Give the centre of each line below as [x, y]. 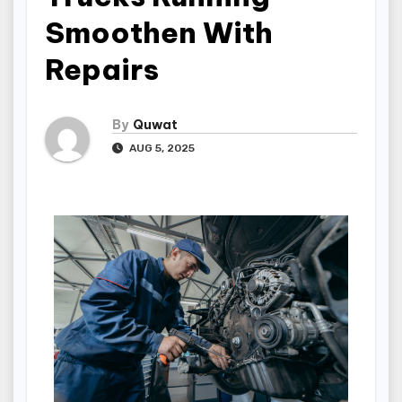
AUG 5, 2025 [161, 149]
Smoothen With [159, 32]
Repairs [102, 69]
